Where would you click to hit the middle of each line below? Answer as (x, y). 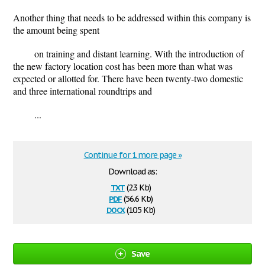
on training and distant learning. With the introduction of (139, 54)
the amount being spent (56, 30)
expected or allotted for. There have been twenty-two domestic (128, 78)
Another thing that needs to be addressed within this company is (132, 17)
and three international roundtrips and (83, 91)
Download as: (132, 172)
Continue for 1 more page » (132, 155)
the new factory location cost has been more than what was (123, 66)
